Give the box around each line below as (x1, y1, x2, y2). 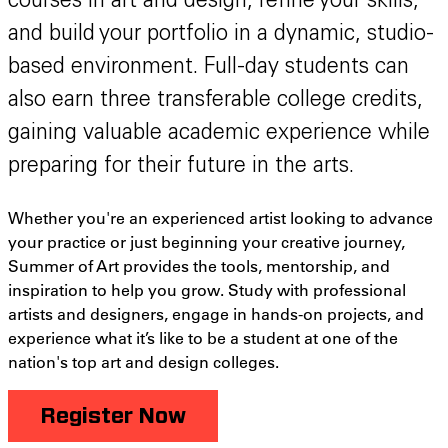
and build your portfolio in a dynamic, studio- (8, 24, 434, 47)
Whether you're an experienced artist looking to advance (8, 207, 433, 229)
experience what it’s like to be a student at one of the (8, 327, 398, 349)
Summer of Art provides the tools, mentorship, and (8, 255, 390, 277)
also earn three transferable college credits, (8, 90, 423, 113)
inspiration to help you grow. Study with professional (8, 279, 406, 301)
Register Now (40, 405, 186, 428)
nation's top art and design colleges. (8, 351, 279, 373)
